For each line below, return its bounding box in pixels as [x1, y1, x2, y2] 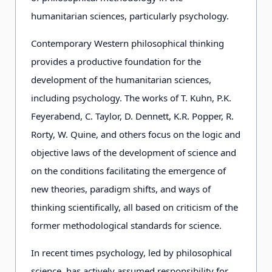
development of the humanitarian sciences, [31, 73, 211, 86]
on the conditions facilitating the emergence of [31, 165, 226, 177]
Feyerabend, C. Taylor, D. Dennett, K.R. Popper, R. [31, 110, 234, 122]
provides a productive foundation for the [31, 55, 201, 67]
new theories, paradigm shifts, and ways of [31, 183, 211, 195]
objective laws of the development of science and [31, 146, 236, 158]
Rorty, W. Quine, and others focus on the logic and [31, 128, 240, 140]
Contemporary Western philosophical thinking [31, 37, 224, 49]
